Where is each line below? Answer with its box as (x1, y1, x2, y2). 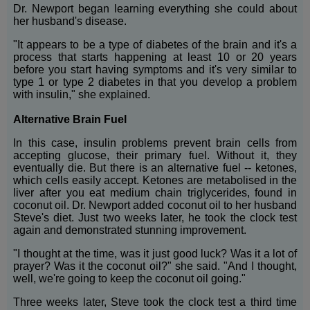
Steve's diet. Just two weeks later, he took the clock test (13, 212, 297, 224)
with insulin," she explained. (13, 89, 153, 100)
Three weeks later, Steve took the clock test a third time (13, 296, 297, 308)
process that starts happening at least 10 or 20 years (13, 51, 297, 63)
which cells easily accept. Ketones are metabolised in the (13, 174, 297, 186)
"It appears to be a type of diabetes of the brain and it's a (13, 39, 297, 51)
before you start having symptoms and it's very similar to (13, 64, 297, 75)
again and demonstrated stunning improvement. (13, 224, 249, 236)
